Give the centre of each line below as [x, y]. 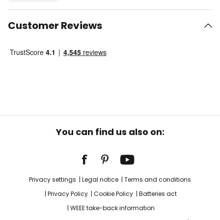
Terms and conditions [158, 179]
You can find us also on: [110, 132]
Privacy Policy [68, 194]
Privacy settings [53, 179]
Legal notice [100, 179]
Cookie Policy [113, 194]
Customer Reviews [55, 26]
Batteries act [158, 194]
